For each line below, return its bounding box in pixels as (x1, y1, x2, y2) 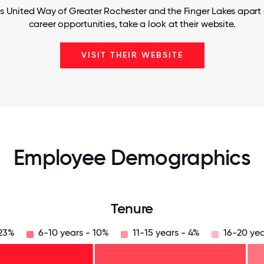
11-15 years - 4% (132, 227, 200, 238)
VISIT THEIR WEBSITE (81, 50, 183, 60)
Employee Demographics (14, 145, 250, 170)
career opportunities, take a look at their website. (28, 18, 236, 29)
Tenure (111, 200, 153, 217)
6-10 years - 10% (38, 227, 109, 238)
